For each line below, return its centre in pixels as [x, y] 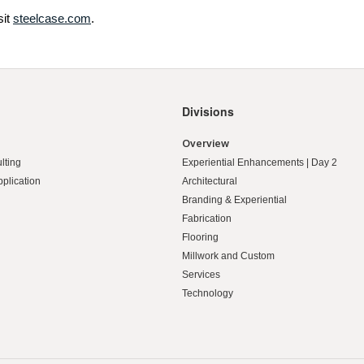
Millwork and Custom [228, 256]
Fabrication [207, 219]
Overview [206, 144]
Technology [208, 294]
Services [201, 275]
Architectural [210, 182]
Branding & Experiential [234, 200]
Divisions [208, 112]
